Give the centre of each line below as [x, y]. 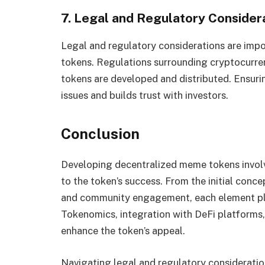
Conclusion [100, 134]
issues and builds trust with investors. [145, 95]
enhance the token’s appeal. [123, 231]
